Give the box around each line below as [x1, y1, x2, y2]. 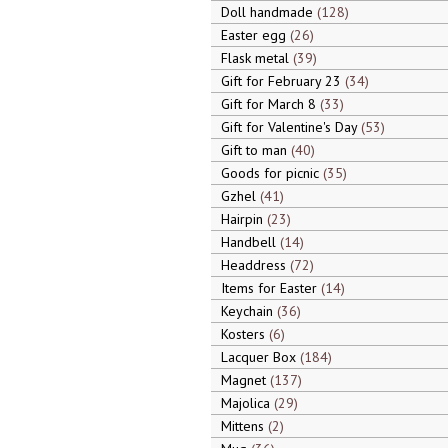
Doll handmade [220, 3, 317, 21]
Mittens [220, 417, 268, 435]
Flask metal [220, 49, 293, 67]
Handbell [220, 233, 280, 251]
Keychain [220, 302, 277, 320]
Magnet [220, 371, 270, 389]
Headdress [220, 256, 290, 274]
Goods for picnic [220, 164, 323, 182]
